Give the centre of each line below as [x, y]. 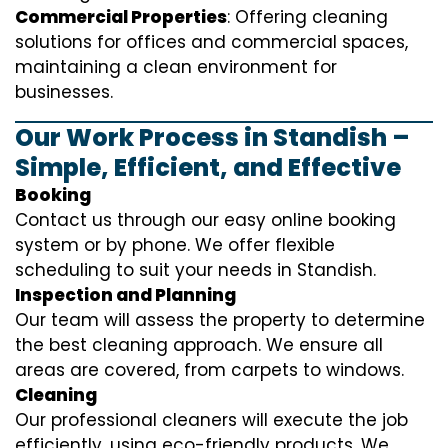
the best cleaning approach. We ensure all [199, 345]
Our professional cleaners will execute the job [211, 420]
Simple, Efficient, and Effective [208, 167]
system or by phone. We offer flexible [175, 245]
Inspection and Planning [125, 295]
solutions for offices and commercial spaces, [211, 42]
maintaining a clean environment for [176, 67]
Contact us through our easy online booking [205, 220]
